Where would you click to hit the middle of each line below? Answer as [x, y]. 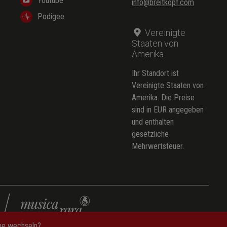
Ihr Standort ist [155, 73]
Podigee [51, 16]
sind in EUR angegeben [168, 109]
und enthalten [153, 122]
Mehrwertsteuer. [158, 146]
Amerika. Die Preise [163, 97]
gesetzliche [150, 134]
